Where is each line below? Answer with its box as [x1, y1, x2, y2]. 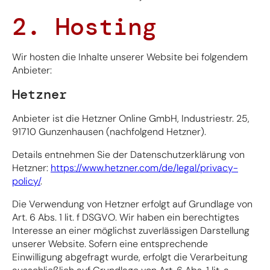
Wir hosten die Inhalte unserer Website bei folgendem [12, 50, 248, 63]
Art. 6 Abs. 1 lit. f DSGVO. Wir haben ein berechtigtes [12, 210, 239, 224]
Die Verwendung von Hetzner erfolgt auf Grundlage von [12, 197, 253, 210]
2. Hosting [12, 10, 157, 42]
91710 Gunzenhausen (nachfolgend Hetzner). [12, 125, 206, 138]
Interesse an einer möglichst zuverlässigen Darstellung [12, 224, 250, 237]
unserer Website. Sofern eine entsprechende [12, 237, 208, 250]
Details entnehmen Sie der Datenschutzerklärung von [12, 148, 245, 161]
